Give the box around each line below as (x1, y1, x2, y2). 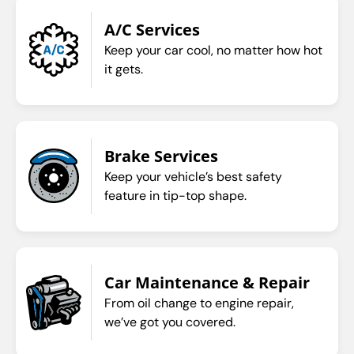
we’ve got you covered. (104, 313, 235, 330)
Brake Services (104, 145, 218, 167)
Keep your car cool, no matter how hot (104, 41, 322, 58)
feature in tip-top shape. (104, 186, 247, 204)
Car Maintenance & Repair (104, 271, 310, 293)
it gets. (104, 60, 143, 77)
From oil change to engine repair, (104, 294, 294, 311)
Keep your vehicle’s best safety (104, 168, 282, 185)
